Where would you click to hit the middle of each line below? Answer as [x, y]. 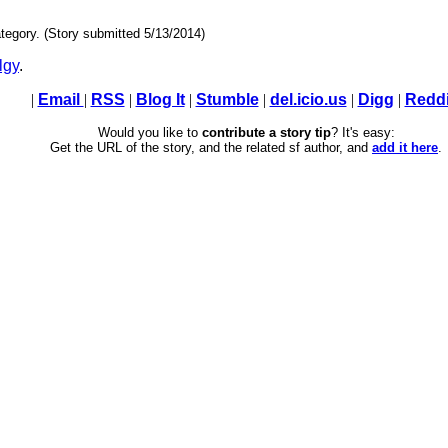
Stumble [227, 100]
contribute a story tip [266, 133]
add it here [405, 148]
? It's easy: [362, 133]
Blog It [160, 100]
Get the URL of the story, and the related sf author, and [211, 148]
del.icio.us [308, 100]
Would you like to [149, 133]
